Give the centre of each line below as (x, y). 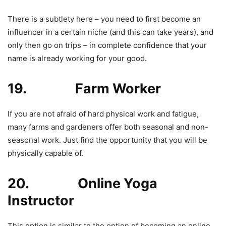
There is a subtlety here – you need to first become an (104, 19)
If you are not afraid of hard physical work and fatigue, (103, 114)
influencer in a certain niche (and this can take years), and (110, 32)
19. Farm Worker (84, 88)
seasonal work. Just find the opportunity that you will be (107, 140)
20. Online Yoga (82, 183)
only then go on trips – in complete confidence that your (107, 45)
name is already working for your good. (77, 58)
